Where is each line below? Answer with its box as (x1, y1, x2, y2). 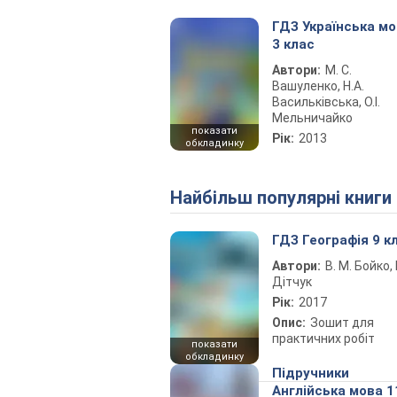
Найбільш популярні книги (183, 187, 392, 208)
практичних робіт (272, 331, 375, 346)
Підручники (272, 365, 349, 381)
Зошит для (310, 315, 374, 330)
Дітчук (272, 275, 312, 289)
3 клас (272, 36, 315, 52)
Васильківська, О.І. (272, 95, 380, 109)
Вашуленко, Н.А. (272, 79, 364, 93)
